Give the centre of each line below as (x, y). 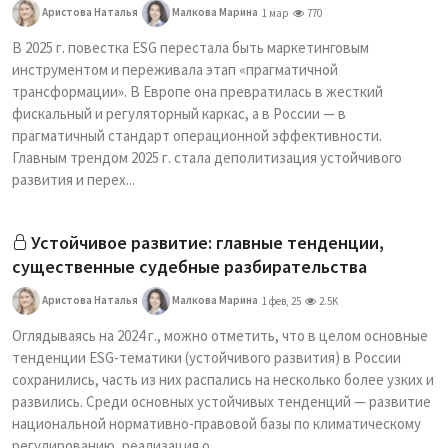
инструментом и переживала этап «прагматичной (175, 69)
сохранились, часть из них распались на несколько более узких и (223, 379)
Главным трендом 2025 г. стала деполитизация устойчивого (207, 157)
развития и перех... (73, 179)
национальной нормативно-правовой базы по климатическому (216, 423)
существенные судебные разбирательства (189, 266)
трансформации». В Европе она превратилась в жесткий (197, 91)
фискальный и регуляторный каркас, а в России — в (179, 113)
